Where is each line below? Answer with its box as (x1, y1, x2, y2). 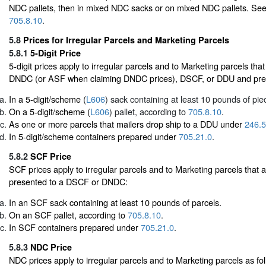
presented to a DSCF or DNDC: (9, 175, 128, 188)
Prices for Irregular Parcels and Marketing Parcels (23, 33, 229, 46)
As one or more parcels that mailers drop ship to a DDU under (9, 118, 245, 131)
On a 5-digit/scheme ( (9, 105, 90, 118)
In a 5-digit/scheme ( (9, 93, 86, 106)
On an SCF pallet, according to (9, 208, 128, 221)
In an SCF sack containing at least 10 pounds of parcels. (9, 196, 221, 209)
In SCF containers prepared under (9, 221, 141, 234)
